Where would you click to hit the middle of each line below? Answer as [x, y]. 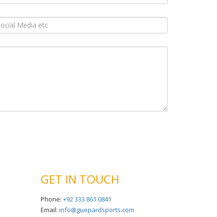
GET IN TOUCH [80, 179]
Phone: [52, 199]
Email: [50, 209]
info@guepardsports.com [96, 209]
